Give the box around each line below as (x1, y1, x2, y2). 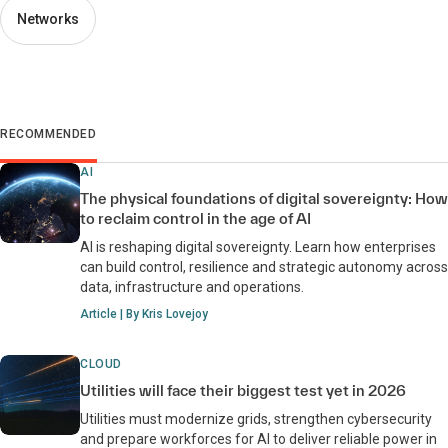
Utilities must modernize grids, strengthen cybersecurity (80, 411, 432, 428)
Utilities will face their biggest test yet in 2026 (80, 382, 406, 400)
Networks (17, 11, 79, 28)
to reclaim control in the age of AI (80, 210, 311, 228)
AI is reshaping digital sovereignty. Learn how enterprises (80, 239, 436, 256)
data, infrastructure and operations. (80, 279, 304, 296)
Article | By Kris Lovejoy (80, 307, 208, 322)
